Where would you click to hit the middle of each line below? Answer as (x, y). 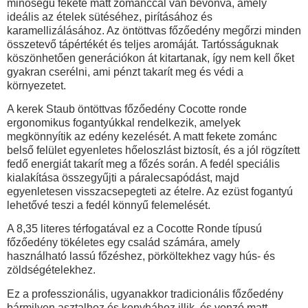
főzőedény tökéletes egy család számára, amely (123, 243)
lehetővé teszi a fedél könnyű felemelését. (109, 205)
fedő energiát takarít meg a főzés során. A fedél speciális (143, 164)
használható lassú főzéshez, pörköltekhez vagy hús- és (141, 256)
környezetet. (36, 85)
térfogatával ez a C (117, 229)
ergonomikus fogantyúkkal (71, 122)
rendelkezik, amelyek (188, 122)
